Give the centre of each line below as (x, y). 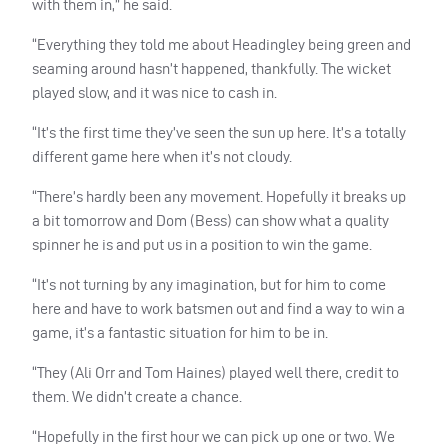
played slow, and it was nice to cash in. (154, 92)
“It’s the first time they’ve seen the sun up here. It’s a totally (219, 132)
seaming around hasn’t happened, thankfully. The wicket (211, 68)
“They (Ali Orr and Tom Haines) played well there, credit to (215, 372)
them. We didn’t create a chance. (137, 396)
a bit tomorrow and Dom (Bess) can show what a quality (210, 220)
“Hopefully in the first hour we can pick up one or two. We (213, 436)
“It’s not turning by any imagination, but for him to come (209, 284)
